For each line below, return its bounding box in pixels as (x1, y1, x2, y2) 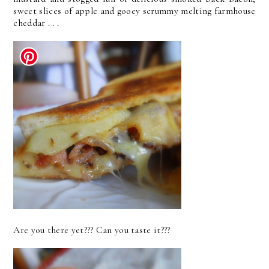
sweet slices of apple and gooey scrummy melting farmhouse (13, 5, 256, 17)
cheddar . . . (13, 17, 59, 29)
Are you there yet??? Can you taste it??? (13, 224, 171, 236)
